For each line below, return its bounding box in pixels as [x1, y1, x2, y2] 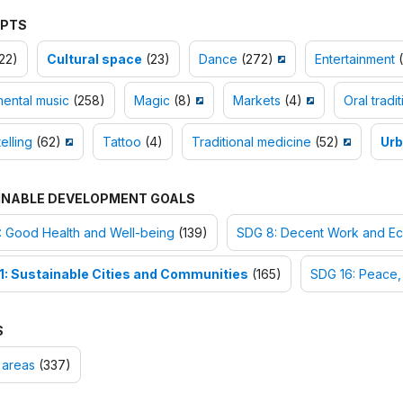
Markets [232, 93, 281, 109]
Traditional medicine [191, 134, 311, 150]
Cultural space [46, 51, 142, 67]
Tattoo [102, 134, 141, 150]
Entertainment [314, 51, 395, 67]
